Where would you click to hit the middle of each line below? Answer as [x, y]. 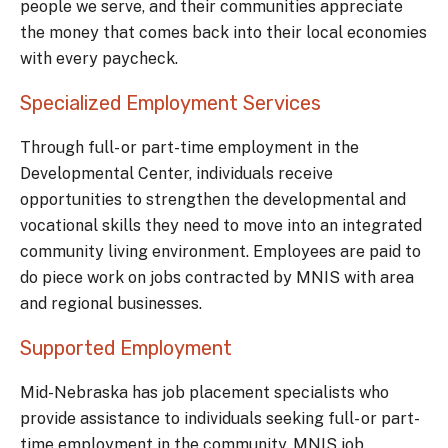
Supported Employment [126, 348]
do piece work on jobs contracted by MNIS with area [217, 277]
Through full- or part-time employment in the [189, 147]
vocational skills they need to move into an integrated [221, 225]
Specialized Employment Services [170, 103]
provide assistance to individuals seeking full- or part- [220, 418]
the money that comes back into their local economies [223, 32]
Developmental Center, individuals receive [176, 173]
